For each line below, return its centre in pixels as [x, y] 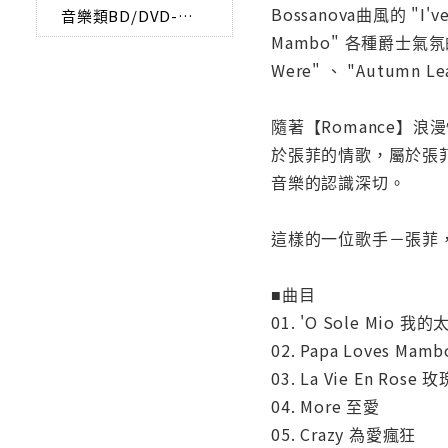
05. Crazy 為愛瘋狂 [344, 433]
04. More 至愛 [325, 405]
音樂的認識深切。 [338, 181]
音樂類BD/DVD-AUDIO [185, 15]
